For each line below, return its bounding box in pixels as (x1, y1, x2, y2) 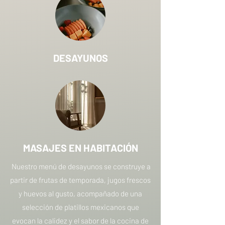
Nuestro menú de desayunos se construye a (10, 162, 151, 171)
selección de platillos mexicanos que (22, 202, 139, 211)
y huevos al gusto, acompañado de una (19, 189, 142, 198)
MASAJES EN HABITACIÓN (23, 142, 138, 154)
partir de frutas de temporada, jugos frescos (10, 175, 151, 184)
